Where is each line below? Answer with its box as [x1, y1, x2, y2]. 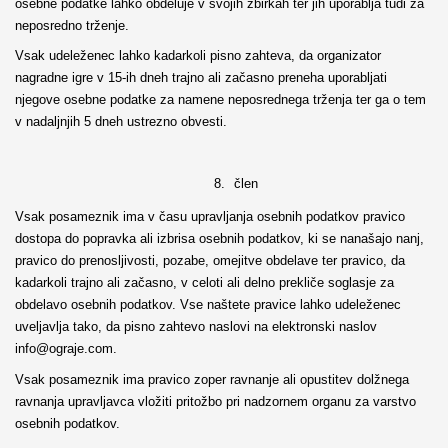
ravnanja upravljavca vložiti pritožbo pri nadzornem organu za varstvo [14, 393, 416, 409]
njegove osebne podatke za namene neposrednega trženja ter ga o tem [14, 92, 426, 108]
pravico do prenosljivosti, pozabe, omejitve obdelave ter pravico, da [14, 253, 405, 269]
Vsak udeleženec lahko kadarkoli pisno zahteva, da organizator [14, 48, 381, 64]
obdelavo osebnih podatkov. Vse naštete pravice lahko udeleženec [14, 297, 401, 313]
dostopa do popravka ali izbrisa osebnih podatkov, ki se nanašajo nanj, [14, 231, 424, 247]
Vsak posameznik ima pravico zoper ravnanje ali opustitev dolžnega [14, 371, 409, 387]
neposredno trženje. [14, 17, 129, 33]
